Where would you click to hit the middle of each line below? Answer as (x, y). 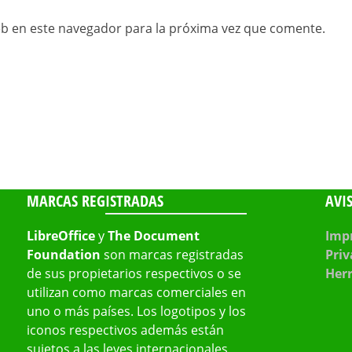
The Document (153, 236)
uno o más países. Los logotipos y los (136, 312)
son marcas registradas (172, 255)
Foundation (63, 255)
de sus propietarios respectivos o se (134, 274)
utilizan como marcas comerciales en (136, 293)
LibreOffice (60, 236)
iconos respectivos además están (125, 330)
